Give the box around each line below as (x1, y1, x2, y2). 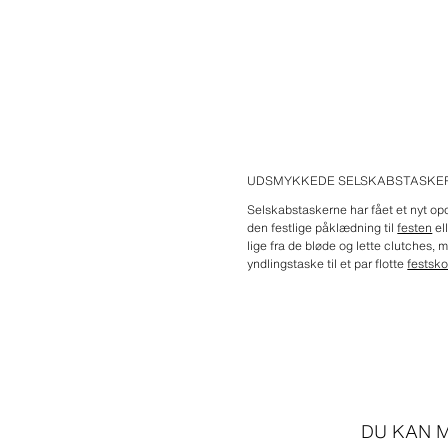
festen (397, 219, 433, 237)
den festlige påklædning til (247, 219, 398, 237)
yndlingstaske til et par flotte (247, 255, 408, 273)
